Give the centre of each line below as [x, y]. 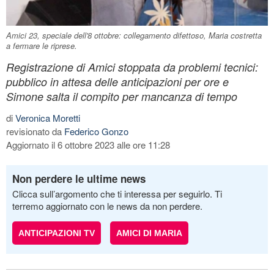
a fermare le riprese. [42, 45]
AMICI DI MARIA [149, 233]
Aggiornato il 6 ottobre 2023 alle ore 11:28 [88, 144]
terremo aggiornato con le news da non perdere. [107, 206]
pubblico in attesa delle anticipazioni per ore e [117, 81]
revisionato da [35, 131]
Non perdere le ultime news [79, 178]
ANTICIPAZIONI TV [57, 233]
